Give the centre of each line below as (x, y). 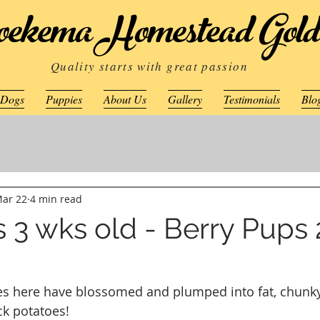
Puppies (64, 99)
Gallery (185, 99)
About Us (125, 99)
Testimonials (251, 99)
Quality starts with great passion (149, 66)
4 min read (56, 199)
